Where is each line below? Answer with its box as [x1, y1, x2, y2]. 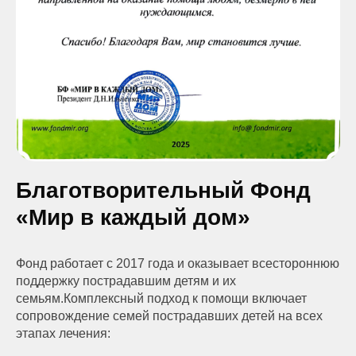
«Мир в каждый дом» [16, 204, 250, 230]
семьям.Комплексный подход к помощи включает [16, 291, 307, 305]
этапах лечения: [16, 326, 110, 340]
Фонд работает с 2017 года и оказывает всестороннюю [16, 256, 339, 270]
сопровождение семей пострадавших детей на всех [16, 308, 323, 323]
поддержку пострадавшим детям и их [16, 273, 236, 288]
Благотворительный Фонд [16, 177, 311, 203]
